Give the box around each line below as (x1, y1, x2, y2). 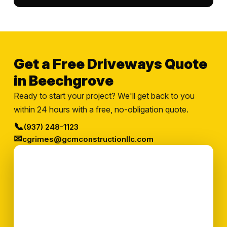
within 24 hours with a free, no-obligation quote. (13, 104, 188, 115)
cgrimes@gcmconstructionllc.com (22, 134, 154, 144)
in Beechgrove (13, 72, 113, 89)
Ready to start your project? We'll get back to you (13, 91, 195, 101)
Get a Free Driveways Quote (13, 55, 207, 72)
